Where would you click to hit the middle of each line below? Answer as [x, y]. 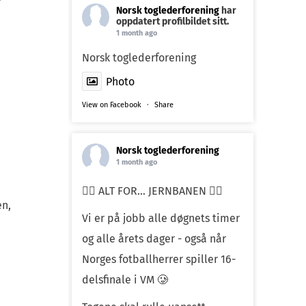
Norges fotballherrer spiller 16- [159, 259]
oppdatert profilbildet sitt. [172, 21]
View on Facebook [112, 105]
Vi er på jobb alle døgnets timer [161, 218]
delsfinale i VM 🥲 [125, 279]
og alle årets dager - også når [154, 238]
